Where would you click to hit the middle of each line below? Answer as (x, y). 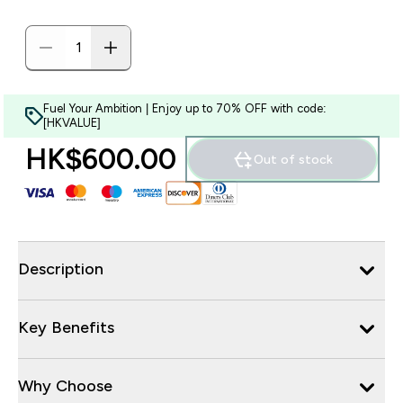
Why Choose (65, 385)
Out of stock (293, 159)
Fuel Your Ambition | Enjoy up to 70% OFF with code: (185, 108)
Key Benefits (66, 327)
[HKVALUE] (72, 123)
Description (61, 269)
